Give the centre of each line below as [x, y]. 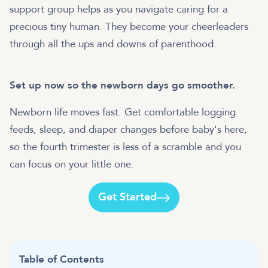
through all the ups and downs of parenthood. [113, 44]
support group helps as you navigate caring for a [119, 10]
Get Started [128, 197]
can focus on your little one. [72, 165]
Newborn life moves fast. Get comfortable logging [123, 112]
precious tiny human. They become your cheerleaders [129, 27]
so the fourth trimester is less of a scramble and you [125, 147]
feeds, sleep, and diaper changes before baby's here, [128, 130]
